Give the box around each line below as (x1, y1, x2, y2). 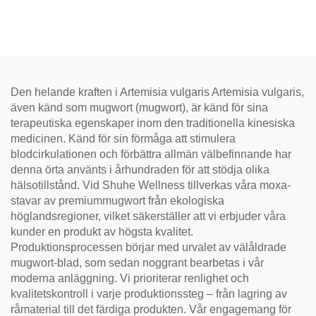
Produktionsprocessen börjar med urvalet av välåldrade (11, 241, 286, 254)
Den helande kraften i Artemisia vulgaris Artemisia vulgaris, (11, 86, 304, 99)
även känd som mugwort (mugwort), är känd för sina (11, 102, 268, 114)
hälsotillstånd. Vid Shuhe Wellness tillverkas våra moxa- (11, 179, 291, 192)
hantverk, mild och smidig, (16, 17, 142, 30)
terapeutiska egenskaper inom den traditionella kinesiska (11, 117, 295, 130)
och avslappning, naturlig (18, 48, 140, 61)
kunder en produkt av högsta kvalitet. (11, 226, 193, 238)
